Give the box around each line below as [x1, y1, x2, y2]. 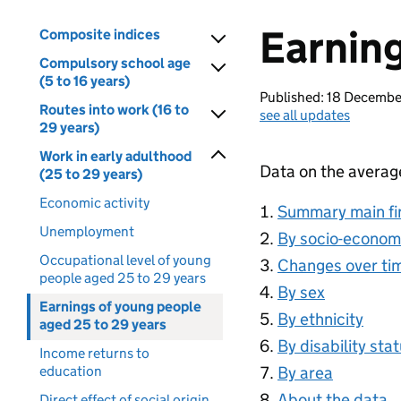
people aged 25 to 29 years [39, 269, 206, 286]
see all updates [260, 107, 350, 124]
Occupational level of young [39, 252, 211, 269]
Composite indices [39, 26, 160, 43]
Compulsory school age [39, 55, 191, 72]
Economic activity [39, 194, 149, 211]
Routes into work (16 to [39, 101, 189, 118]
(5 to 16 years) [39, 73, 130, 90]
